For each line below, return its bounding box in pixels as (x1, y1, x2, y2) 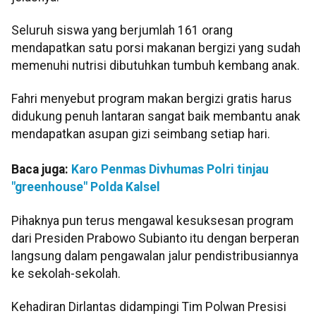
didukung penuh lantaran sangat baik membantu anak (11, 109, 300, 124)
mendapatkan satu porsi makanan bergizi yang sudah (11, 41, 300, 56)
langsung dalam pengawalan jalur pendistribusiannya (11, 248, 298, 263)
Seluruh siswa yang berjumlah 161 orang (11, 23, 233, 38)
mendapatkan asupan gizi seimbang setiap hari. (11, 127, 270, 142)
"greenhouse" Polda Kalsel (11, 180, 160, 195)
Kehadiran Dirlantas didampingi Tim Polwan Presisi (11, 300, 286, 315)
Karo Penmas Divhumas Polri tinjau (71, 162, 269, 177)
